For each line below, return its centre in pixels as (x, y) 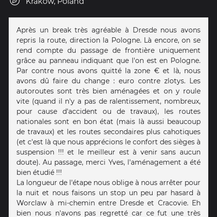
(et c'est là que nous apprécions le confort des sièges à (108, 142)
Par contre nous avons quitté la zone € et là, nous (108, 71)
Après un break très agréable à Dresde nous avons (108, 30)
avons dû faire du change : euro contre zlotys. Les (108, 81)
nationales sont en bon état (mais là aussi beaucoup (108, 122)
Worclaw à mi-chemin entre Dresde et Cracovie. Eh (108, 203)
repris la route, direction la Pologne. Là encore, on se (108, 40)
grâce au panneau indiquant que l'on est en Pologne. (108, 61)
